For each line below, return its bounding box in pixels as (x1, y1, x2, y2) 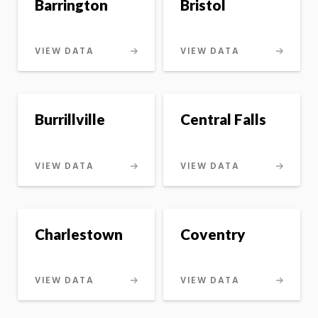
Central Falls (180, 110, 266, 128)
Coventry (180, 224, 246, 243)
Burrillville (35, 110, 105, 128)
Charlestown (35, 224, 123, 243)
